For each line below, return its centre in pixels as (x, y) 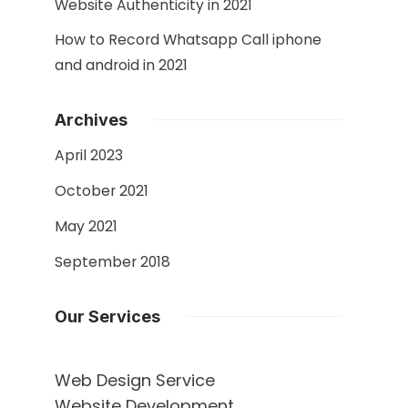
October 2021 (102, 191)
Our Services (107, 316)
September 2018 (112, 262)
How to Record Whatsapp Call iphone (188, 40)
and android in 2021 (121, 65)
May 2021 (86, 226)
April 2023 (89, 155)
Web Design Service (135, 380)
